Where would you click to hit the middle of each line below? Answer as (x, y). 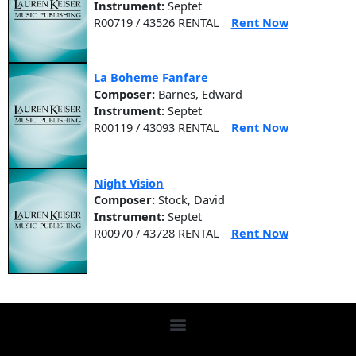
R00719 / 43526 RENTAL (157, 22)
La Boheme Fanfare (151, 77)
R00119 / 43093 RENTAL (157, 128)
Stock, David (192, 200)
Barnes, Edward (200, 94)
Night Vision (129, 183)
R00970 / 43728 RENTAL (157, 233)
